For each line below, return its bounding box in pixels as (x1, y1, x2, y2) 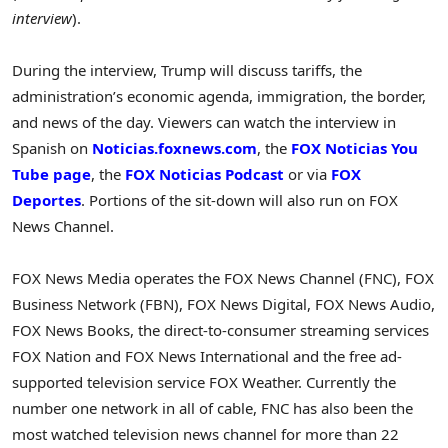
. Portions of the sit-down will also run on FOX (81, 190, 398, 211)
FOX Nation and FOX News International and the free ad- (12, 346, 402, 367)
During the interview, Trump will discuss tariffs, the (12, 60, 362, 81)
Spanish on (12, 138, 92, 159)
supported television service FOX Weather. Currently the (12, 372, 396, 393)
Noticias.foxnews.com (92, 138, 257, 159)
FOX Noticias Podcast (125, 164, 284, 185)
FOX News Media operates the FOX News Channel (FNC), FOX (12, 268, 434, 289)
